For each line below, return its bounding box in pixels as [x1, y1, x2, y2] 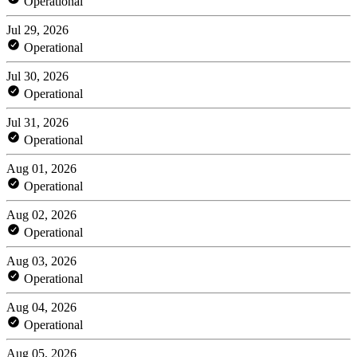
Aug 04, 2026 [6, 300, 76, 314]
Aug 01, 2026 [6, 161, 76, 175]
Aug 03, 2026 [6, 253, 76, 268]
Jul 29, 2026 [6, 22, 69, 37]
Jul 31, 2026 [6, 115, 69, 129]
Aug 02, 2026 [6, 207, 76, 222]
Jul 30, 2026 [6, 69, 69, 83]
